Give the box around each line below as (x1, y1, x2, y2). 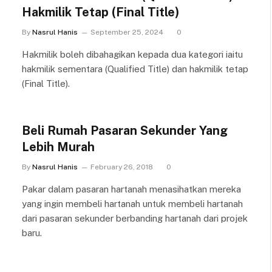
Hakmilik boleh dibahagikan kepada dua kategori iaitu (22, 49, 243, 59)
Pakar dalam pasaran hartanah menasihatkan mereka (22, 183, 241, 194)
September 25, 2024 (90, 27, 163, 36)
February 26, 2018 (90, 162, 153, 171)
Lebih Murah (22, 139, 95, 154)
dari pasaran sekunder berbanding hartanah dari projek (22, 212, 248, 223)
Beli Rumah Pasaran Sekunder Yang (22, 123, 228, 138)
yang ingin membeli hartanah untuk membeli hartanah (22, 198, 243, 209)
